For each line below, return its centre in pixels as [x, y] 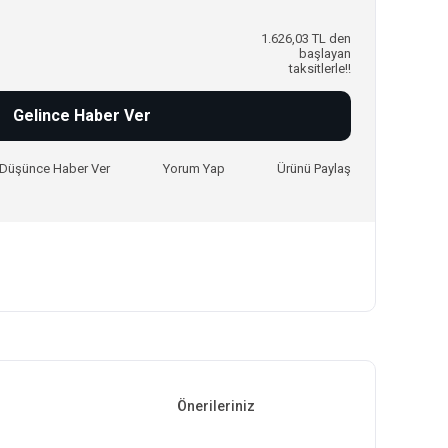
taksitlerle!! [320, 68]
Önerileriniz [216, 405]
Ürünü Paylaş [313, 168]
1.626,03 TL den [306, 38]
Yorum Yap [193, 168]
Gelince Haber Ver [81, 115]
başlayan [325, 53]
